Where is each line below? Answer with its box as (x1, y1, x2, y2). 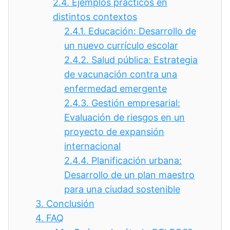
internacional (64, 141, 121, 151)
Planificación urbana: (91, 155, 182, 166)
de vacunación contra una (64, 69, 177, 80)
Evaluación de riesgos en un (64, 112, 185, 123)
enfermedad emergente (64, 83, 167, 94)
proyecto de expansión (64, 126, 164, 137)
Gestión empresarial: (91, 98, 180, 108)
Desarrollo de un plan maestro (64, 169, 195, 180)
